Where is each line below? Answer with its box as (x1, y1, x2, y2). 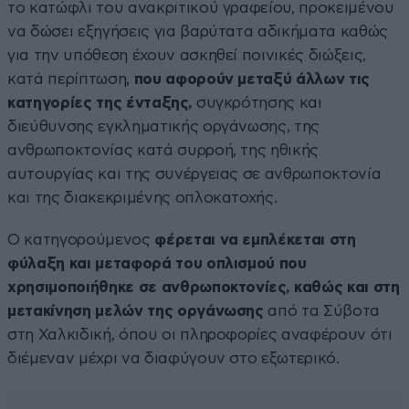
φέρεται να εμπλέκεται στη (150, 231, 356, 247)
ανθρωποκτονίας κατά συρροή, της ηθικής (7, 142, 320, 158)
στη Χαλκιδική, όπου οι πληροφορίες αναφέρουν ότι (7, 326, 393, 342)
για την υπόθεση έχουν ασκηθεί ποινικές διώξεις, (7, 47, 367, 63)
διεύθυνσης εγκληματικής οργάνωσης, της (7, 118, 320, 134)
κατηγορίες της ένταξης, (7, 94, 193, 110)
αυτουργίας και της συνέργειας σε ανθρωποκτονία (7, 165, 382, 182)
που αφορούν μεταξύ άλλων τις (133, 70, 371, 87)
